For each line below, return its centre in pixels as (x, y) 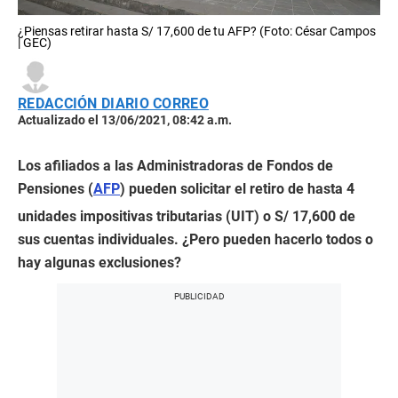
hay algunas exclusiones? (99, 263)
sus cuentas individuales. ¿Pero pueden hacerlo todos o (195, 239)
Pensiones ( (56, 189)
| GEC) (35, 43)
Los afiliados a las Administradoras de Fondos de (175, 166)
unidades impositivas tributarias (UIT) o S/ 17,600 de (187, 216)
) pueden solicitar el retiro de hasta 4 (237, 189)
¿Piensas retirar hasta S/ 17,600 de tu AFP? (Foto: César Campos (197, 31)
